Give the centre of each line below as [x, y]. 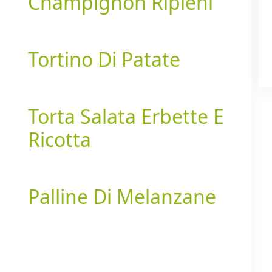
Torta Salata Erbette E [126, 116]
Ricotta [59, 139]
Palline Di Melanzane [122, 196]
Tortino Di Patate [104, 59]
